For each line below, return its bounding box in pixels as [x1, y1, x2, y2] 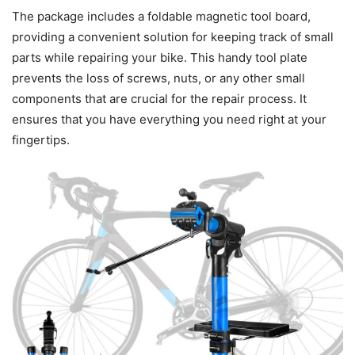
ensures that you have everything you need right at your [12, 112, 326, 128]
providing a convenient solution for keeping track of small [12, 29, 334, 45]
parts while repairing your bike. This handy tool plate [12, 50, 307, 66]
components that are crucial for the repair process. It [12, 91, 307, 107]
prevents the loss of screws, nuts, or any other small [12, 71, 305, 86]
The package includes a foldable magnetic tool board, [12, 9, 311, 25]
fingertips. [12, 132, 70, 148]
